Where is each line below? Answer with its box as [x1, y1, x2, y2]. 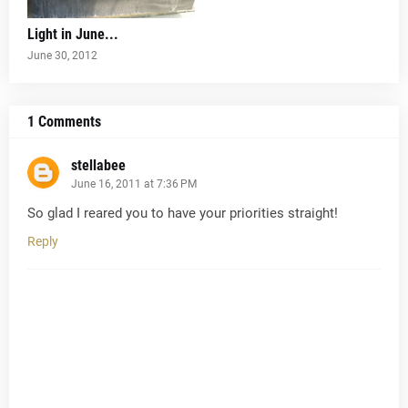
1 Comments [27, 113, 101, 130]
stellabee [71, 157, 126, 174]
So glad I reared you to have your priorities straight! [27, 205, 338, 221]
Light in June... [27, 25, 118, 43]
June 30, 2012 [27, 49, 97, 62]
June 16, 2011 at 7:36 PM [71, 178, 197, 190]
